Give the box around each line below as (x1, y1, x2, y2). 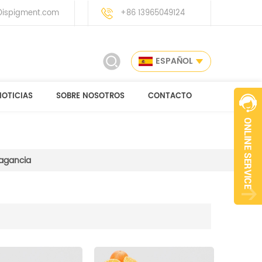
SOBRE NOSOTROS (56, 90, 125, 102)
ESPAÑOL (156, 54, 192, 68)
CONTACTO (148, 90, 192, 102)
